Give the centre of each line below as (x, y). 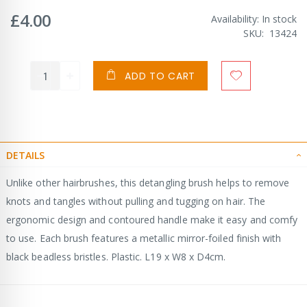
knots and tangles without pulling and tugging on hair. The (136, 201)
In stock (279, 19)
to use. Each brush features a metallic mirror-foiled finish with (144, 238)
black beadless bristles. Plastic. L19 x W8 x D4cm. (116, 256)
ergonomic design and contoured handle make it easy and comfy (152, 219)
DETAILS (25, 155)
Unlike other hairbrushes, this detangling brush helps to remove (148, 182)
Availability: (235, 19)
